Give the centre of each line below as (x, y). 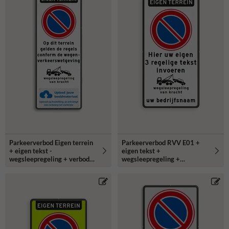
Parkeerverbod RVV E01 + (161, 142)
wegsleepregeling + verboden (53, 159)
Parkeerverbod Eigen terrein (51, 142)
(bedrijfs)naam (143, 167)
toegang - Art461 (35, 167)
